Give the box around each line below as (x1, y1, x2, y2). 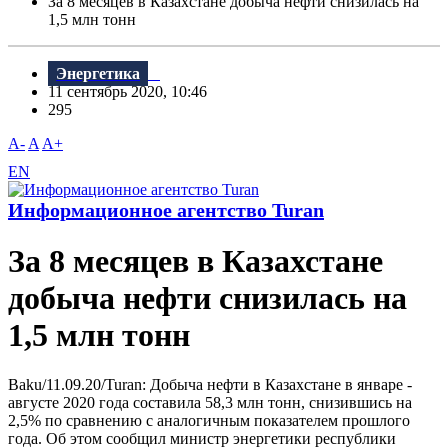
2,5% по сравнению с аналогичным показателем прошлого (8, 411, 410, 429)
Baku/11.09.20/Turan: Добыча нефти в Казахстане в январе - (8, 375, 412, 393)
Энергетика (56, 65, 140, 83)
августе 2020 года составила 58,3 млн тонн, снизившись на (8, 393, 412, 411)
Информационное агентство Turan (8, 199, 324, 222)
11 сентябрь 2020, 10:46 (48, 83, 219, 101)
